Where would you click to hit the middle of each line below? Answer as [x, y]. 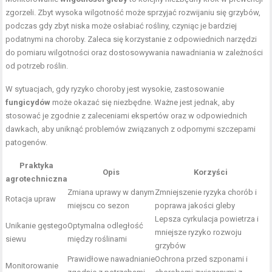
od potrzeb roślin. [37, 66]
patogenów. [27, 143]
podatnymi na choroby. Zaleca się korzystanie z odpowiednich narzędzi [131, 39]
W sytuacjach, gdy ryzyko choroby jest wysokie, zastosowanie [115, 89]
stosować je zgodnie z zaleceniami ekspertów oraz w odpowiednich [127, 116]
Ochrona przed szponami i [202, 259]
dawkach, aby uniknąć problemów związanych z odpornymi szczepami [131, 129]
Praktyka [37, 166]
